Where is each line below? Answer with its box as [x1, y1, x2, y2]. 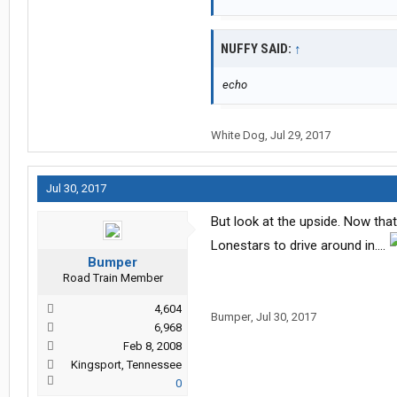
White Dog [211, 128, 265, 143]
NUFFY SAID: [221, 41, 294, 58]
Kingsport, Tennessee [71, 358, 182, 372]
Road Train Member [62, 271, 163, 285]
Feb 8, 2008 [123, 339, 182, 354]
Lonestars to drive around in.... [211, 237, 389, 254]
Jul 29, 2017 [270, 128, 331, 143]
